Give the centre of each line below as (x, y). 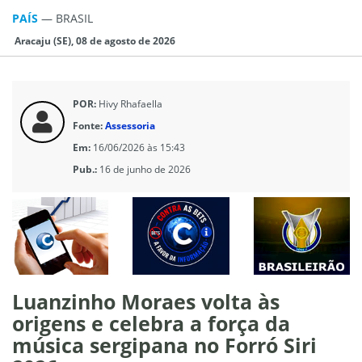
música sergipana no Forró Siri (164, 345)
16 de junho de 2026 (145, 169)
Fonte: (88, 125)
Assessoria (130, 125)
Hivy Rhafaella (129, 103)
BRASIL (74, 18)
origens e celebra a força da (151, 323)
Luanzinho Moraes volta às (146, 301)
